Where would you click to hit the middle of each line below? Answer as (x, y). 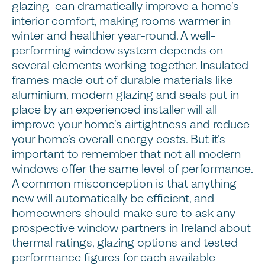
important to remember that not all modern (126, 154)
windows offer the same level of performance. (132, 169)
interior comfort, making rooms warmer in (121, 21)
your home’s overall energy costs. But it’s (119, 140)
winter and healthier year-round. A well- (114, 36)
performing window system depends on (117, 51)
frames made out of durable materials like (122, 80)
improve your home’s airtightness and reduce (131, 125)
